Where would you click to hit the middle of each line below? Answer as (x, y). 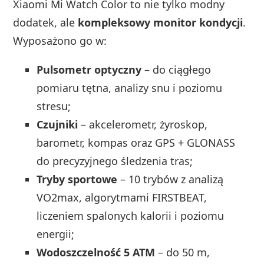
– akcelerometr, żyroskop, (143, 125)
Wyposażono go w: (60, 41)
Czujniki (57, 125)
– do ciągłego (176, 70)
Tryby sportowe (77, 179)
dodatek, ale (46, 23)
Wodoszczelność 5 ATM (96, 253)
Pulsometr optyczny (89, 70)
